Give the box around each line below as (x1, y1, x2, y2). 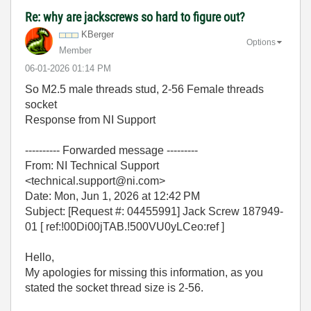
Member (59, 45, 92, 56)
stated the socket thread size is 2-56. (25, 282, 203, 294)
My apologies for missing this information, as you (25, 267, 263, 279)
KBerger (81, 29, 114, 40)
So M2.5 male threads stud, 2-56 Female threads (25, 83, 264, 96)
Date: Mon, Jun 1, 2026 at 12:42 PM (25, 190, 200, 203)
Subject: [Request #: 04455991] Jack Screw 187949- (25, 205, 283, 218)
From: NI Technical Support (25, 160, 159, 172)
